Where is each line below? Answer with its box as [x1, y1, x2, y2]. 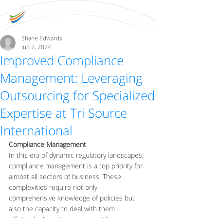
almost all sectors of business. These [9, 172, 123, 181]
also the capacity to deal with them [9, 204, 117, 213]
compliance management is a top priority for [9, 161, 145, 170]
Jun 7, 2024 [21, 43, 51, 51]
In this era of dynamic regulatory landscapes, [9, 150, 145, 160]
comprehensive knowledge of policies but [9, 193, 137, 202]
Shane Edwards [21, 34, 62, 42]
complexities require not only [9, 182, 99, 192]
